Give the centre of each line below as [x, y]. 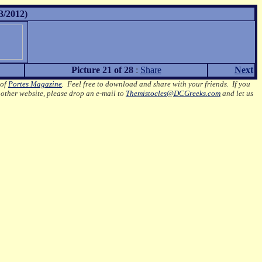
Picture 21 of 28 [102, 70]
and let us [237, 93]
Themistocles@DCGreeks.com [173, 93]
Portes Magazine [35, 84]
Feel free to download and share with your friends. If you [159, 84]
